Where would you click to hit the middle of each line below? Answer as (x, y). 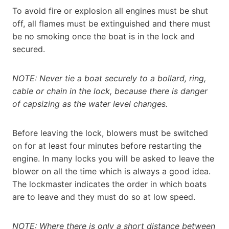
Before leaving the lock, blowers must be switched (110, 133)
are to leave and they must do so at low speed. (104, 197)
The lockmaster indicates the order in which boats (109, 184)
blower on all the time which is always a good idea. (111, 171)
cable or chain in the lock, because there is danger (110, 91)
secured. (29, 49)
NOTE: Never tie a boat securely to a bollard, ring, (109, 78)
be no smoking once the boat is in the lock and (104, 36)
